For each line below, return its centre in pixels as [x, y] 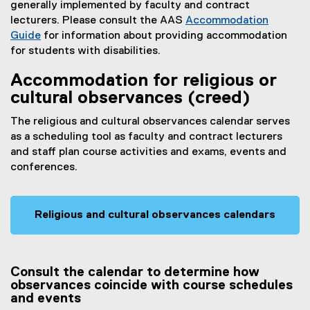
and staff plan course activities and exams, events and [148, 153]
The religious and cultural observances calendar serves [150, 122]
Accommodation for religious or [144, 81]
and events [46, 299]
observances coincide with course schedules [152, 286]
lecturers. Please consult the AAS [98, 21]
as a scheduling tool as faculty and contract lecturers [146, 137]
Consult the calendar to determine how [135, 273]
